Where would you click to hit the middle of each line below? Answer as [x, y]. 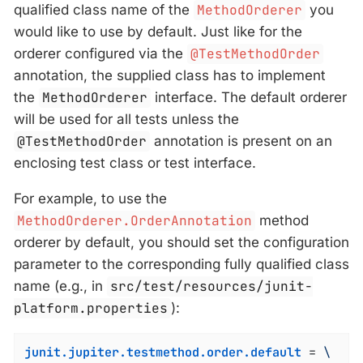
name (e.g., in [60, 286]
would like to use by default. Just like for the [158, 31]
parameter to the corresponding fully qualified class [181, 264]
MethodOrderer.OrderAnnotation [135, 220]
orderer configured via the [100, 53]
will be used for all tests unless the [126, 119]
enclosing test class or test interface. [135, 162]
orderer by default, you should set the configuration [181, 242]
